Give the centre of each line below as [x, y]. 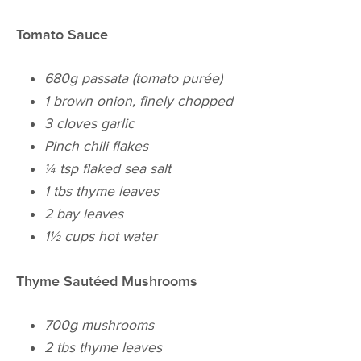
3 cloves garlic [90, 124]
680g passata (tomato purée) [134, 79]
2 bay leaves [84, 214]
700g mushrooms [100, 326]
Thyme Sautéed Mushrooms [107, 282]
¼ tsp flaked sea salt [108, 169]
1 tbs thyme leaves [102, 192]
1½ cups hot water [101, 237]
